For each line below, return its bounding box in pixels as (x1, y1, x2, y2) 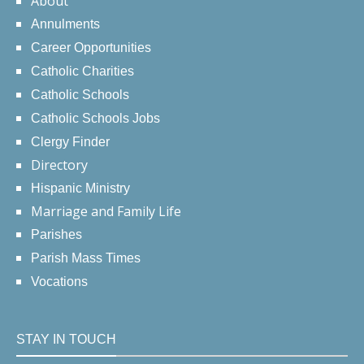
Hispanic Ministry (31, 181, 130, 196)
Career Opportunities (31, 41, 151, 55)
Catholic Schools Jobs (31, 111, 160, 126)
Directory (31, 156, 88, 175)
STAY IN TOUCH (16, 332, 116, 347)
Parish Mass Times (31, 251, 141, 266)
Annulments (31, 17, 100, 32)
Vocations (31, 275, 88, 289)
